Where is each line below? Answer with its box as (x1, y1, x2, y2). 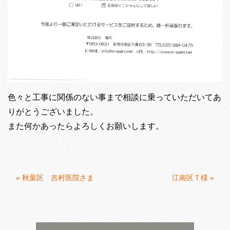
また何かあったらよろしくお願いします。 (8, 122, 164, 131)
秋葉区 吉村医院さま (22, 174, 94, 182)
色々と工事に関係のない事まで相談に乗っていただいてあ (8, 93, 221, 102)
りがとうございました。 (8, 107, 98, 117)
